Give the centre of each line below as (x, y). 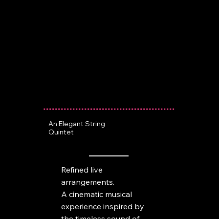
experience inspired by (102, 206)
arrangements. (88, 182)
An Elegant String (77, 124)
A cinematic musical (96, 194)
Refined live (82, 169)
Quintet (61, 132)
